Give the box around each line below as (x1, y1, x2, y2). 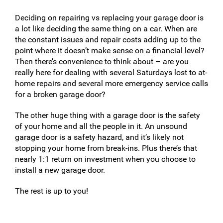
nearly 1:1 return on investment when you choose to (15, 154, 196, 164)
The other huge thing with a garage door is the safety (15, 111, 200, 120)
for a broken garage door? (15, 90, 106, 99)
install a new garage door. (15, 165, 105, 175)
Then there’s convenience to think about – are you (15, 57, 189, 66)
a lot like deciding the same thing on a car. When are (15, 24, 197, 33)
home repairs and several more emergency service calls (15, 79, 208, 88)
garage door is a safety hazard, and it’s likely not (15, 132, 184, 142)
